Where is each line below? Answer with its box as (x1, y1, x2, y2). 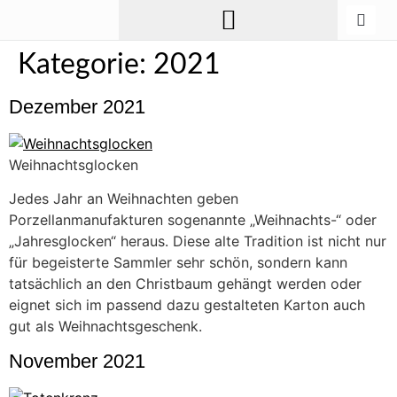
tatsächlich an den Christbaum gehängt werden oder (9, 275, 362, 293)
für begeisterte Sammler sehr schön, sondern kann (9, 253, 347, 272)
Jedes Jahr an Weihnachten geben (9, 190, 238, 208)
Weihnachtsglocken (9, 156, 138, 174)
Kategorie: (18, 51, 153, 79)
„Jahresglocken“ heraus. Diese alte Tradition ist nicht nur (9, 232, 386, 251)
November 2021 (9, 349, 145, 372)
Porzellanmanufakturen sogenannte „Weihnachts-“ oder (9, 211, 377, 230)
